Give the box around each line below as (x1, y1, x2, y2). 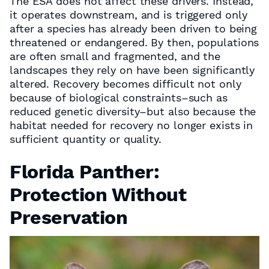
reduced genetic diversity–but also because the (10, 105, 256, 118)
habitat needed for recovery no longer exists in (10, 119, 253, 131)
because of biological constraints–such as (10, 91, 228, 104)
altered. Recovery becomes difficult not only (10, 77, 241, 90)
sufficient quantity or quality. (10, 133, 162, 145)
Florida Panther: (10, 160, 160, 183)
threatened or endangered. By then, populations (10, 36, 259, 49)
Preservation (10, 206, 128, 229)
